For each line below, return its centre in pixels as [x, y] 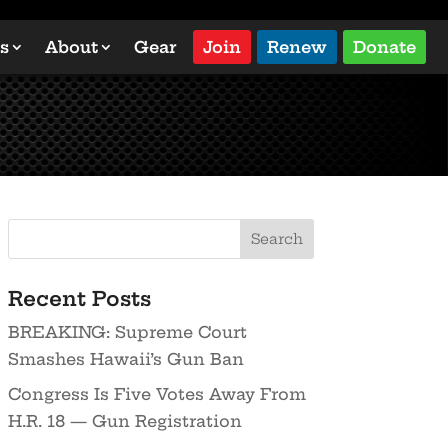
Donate [384, 47]
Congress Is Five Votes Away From [156, 393]
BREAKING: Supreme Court [127, 331]
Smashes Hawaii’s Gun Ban [125, 358]
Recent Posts [79, 298]
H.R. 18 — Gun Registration [124, 420]
